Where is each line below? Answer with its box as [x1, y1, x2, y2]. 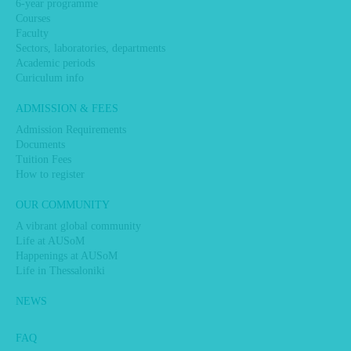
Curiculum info [16, 72, 84, 84]
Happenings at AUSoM [16, 250, 118, 262]
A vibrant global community [16, 220, 141, 232]
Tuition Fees [16, 154, 71, 165]
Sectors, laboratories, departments [16, 42, 165, 54]
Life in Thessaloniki [16, 265, 105, 277]
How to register [16, 168, 85, 180]
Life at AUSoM [16, 235, 85, 247]
